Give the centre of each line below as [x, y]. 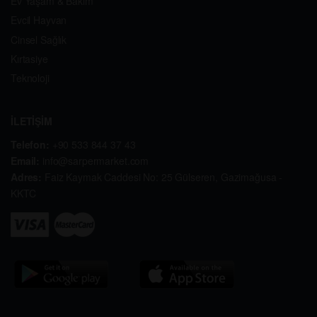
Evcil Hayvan [39, 20]
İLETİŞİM [31, 121]
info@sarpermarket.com [96, 160]
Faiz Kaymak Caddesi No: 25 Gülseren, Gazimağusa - [164, 177]
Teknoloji [30, 77]
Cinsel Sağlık [39, 39]
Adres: [28, 177]
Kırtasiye [29, 58]
